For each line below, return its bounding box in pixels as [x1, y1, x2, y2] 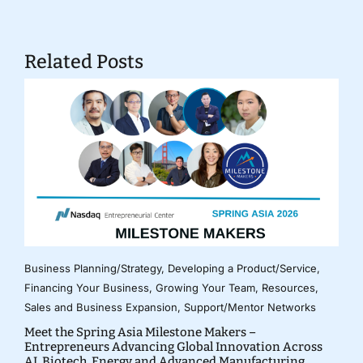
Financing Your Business [23, 281, 149, 295]
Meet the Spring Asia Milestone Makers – [23, 325, 256, 340]
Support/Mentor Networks [183, 301, 316, 314]
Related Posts [23, 49, 143, 73]
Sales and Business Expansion [23, 301, 177, 314]
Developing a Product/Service [167, 262, 317, 275]
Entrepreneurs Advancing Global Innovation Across [23, 340, 322, 355]
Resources [261, 281, 315, 295]
